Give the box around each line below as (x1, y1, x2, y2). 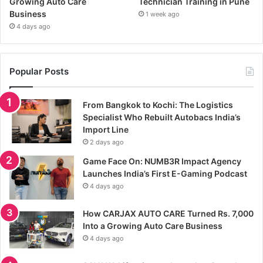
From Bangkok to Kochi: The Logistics (83, 99, 233, 110)
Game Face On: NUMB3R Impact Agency (83, 156, 241, 166)
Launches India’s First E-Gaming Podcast (83, 168, 247, 178)
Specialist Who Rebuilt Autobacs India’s (83, 112, 241, 122)
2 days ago (90, 137, 124, 146)
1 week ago (146, 9, 180, 18)
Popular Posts (9, 65, 69, 77)
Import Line (83, 124, 129, 134)
